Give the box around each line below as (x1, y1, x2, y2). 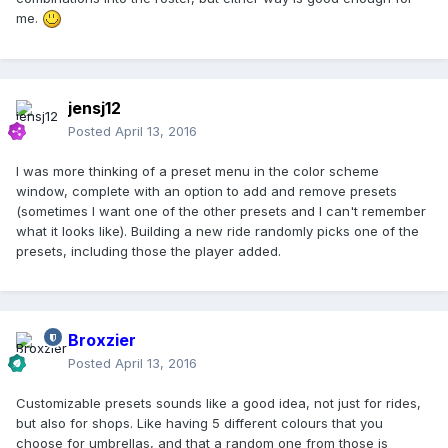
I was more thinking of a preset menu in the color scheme (16, 163, 379, 180)
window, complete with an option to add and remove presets (16, 183, 397, 200)
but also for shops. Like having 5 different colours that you (16, 415, 383, 432)
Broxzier (68, 330, 136, 351)
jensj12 (68, 98, 121, 119)
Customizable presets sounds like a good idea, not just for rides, (16, 395, 421, 412)
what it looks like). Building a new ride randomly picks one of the (16, 223, 419, 240)
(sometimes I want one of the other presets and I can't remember (16, 203, 426, 220)
